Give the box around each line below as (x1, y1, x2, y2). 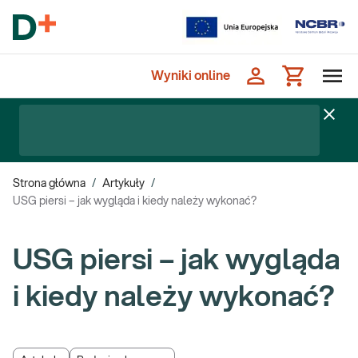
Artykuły (102, 178, 145, 189)
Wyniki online (151, 70, 230, 82)
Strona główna (13, 178, 86, 189)
